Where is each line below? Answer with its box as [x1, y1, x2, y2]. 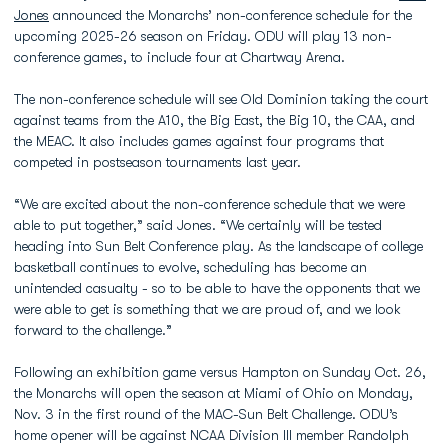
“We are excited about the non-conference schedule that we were [14, 196, 405, 212]
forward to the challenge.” [14, 322, 172, 338]
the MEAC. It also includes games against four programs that [14, 133, 384, 149]
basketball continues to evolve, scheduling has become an [14, 259, 367, 275]
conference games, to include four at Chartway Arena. [14, 49, 345, 65]
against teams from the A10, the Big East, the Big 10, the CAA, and [14, 112, 415, 128]
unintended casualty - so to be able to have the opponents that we [14, 280, 420, 296]
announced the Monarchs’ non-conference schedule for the [49, 7, 412, 23]
